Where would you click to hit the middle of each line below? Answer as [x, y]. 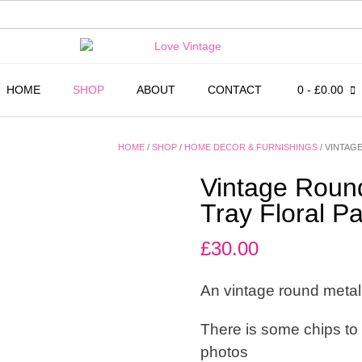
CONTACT [235, 89]
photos [224, 351]
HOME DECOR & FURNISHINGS [251, 147]
